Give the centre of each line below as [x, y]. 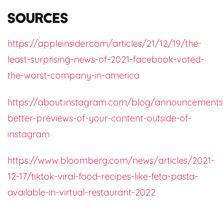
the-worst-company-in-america [73, 75]
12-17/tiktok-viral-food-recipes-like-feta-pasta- [103, 177]
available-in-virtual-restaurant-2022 [81, 193]
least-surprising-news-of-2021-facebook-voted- [106, 59]
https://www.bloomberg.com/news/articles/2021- [111, 161]
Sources [38, 18]
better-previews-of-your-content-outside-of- [100, 118]
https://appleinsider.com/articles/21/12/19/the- [105, 43]
